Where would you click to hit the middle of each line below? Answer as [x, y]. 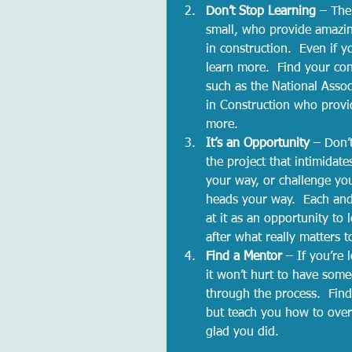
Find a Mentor [246, 257]
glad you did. [246, 333]
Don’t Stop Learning [263, 12]
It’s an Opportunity [260, 144]
